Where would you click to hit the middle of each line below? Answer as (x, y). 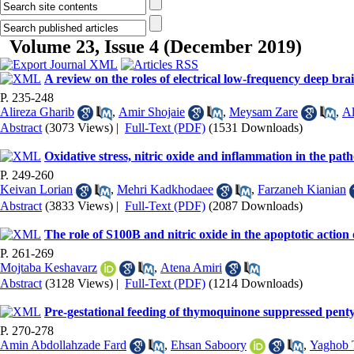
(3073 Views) (79, 128)
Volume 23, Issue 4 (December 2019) (156, 47)
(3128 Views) (79, 283)
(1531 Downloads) (256, 128)
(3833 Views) (79, 205)
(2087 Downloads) (256, 205)
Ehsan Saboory (209, 345)
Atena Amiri (191, 267)
